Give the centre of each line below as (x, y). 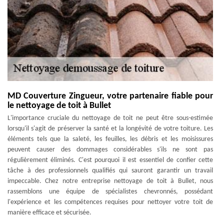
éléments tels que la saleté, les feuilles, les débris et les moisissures (110, 139)
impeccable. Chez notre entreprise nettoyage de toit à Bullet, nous (110, 181)
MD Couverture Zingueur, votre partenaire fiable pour (110, 96)
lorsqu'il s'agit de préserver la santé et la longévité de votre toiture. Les (110, 129)
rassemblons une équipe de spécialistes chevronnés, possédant (110, 192)
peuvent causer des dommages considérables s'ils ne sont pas (110, 150)
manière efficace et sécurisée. (49, 213)
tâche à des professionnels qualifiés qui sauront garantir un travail (110, 171)
